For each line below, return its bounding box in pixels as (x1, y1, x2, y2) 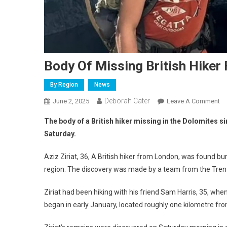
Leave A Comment (167, 97, 220, 105)
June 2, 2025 (53, 97, 89, 105)
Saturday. (44, 129, 76, 138)
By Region (50, 81, 78, 88)
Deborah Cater (104, 96, 150, 105)
